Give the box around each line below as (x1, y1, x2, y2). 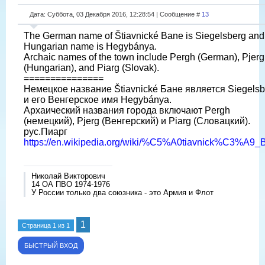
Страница (22, 221, 53, 229)
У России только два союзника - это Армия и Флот (31, 188, 214, 197)
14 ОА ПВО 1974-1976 (31, 179, 110, 189)
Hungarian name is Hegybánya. (24, 41, 157, 51)
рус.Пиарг (24, 126, 67, 137)
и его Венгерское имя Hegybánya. (24, 94, 172, 105)
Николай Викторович (31, 171, 105, 180)
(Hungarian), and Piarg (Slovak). (24, 62, 159, 73)
